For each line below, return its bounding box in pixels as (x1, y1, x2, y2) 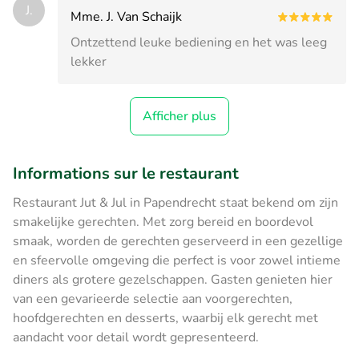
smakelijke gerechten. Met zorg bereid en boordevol (13, 212, 313, 231)
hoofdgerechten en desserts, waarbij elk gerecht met (13, 309, 318, 327)
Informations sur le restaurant (13, 162, 239, 184)
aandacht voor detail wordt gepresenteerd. (13, 328, 259, 346)
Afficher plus (143, 107, 216, 125)
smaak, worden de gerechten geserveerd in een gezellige (13, 232, 343, 250)
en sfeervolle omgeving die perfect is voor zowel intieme (13, 251, 341, 269)
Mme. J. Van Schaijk (71, 7, 182, 26)
